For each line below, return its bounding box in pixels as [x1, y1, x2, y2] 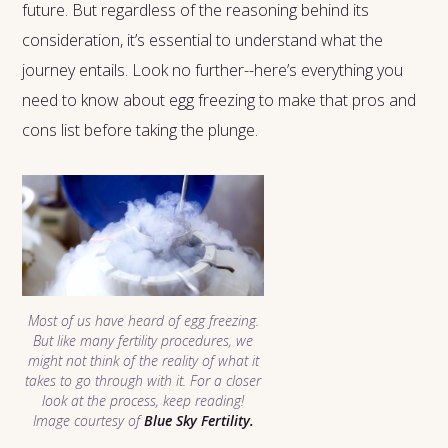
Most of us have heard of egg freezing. [27, 310, 259, 330]
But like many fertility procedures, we [33, 330, 254, 350]
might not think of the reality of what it [27, 350, 259, 370]
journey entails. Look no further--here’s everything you [22, 58, 404, 81]
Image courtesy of [32, 410, 144, 430]
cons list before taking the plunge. [22, 118, 263, 141]
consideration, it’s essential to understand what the [22, 28, 384, 51]
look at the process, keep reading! [42, 390, 245, 410]
